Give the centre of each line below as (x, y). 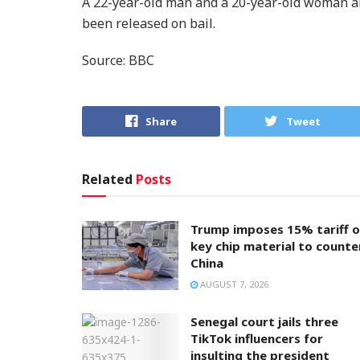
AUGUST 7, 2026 (233, 284)
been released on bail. (149, 23)
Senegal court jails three (264, 322)
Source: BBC (118, 60)
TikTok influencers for (257, 339)
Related (107, 180)
